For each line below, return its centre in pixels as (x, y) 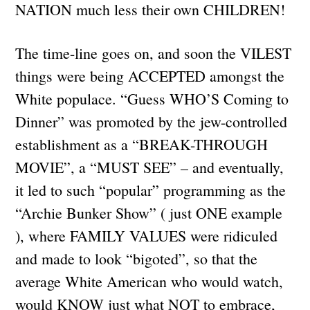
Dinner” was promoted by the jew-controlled (152, 121)
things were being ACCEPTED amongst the (150, 75)
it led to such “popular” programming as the (151, 190)
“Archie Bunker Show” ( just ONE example (149, 212)
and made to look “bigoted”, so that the (137, 258)
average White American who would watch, (149, 281)
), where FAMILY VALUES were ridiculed (147, 235)
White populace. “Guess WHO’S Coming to (152, 98)
